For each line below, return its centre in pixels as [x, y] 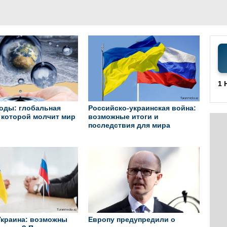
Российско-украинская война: [142, 108]
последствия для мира [129, 125]
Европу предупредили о [132, 219]
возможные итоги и [123, 117]
